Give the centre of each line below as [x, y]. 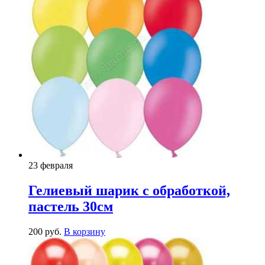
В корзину [85, 231]
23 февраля [51, 165]
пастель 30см [71, 206]
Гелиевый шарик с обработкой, [129, 190]
